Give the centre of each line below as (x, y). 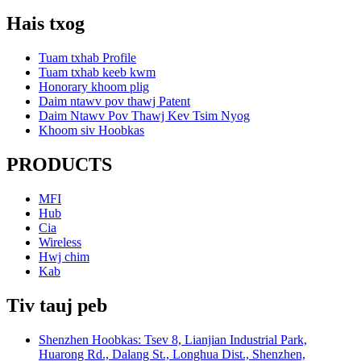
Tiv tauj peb (57, 306)
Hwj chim (64, 257)
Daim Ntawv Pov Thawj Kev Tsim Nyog (144, 116)
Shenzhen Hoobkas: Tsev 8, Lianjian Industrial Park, (173, 339)
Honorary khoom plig (94, 87)
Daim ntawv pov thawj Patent (114, 102)
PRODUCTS (59, 165)
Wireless (60, 243)
